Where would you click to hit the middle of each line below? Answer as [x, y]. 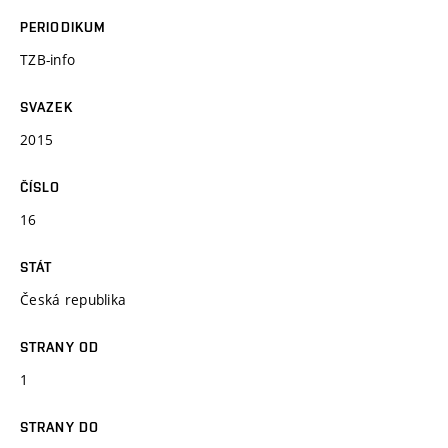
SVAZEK [46, 106]
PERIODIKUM [63, 26]
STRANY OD [60, 346]
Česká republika [73, 299]
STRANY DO [60, 426]
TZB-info [48, 59]
